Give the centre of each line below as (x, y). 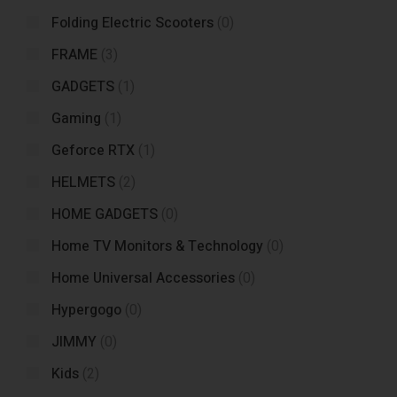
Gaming (76, 119)
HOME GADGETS (105, 214)
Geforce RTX (93, 151)
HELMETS (83, 183)
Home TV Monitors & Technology (157, 246)
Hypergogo (86, 310)
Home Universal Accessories (143, 278)
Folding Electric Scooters (132, 23)
